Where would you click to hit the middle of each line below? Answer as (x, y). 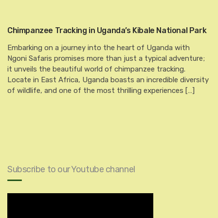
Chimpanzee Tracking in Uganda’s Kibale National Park (107, 30)
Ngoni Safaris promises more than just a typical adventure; (106, 58)
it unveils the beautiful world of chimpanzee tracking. (96, 69)
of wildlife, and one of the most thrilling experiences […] (101, 91)
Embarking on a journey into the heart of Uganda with (99, 48)
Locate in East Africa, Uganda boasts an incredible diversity (108, 80)
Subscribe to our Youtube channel (71, 169)
